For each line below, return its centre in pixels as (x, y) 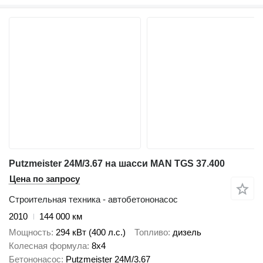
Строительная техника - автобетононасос (93, 200)
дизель (187, 232)
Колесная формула (48, 245)
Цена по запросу (45, 179)
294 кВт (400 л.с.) (91, 232)
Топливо (151, 232)
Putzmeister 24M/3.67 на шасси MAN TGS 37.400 (117, 164)
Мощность (30, 232)
